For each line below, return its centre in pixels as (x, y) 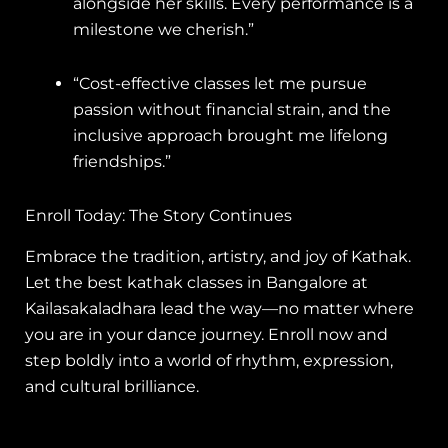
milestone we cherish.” (163, 30)
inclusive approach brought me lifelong (230, 136)
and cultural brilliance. (112, 386)
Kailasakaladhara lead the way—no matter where (219, 308)
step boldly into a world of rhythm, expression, (209, 360)
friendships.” (122, 162)
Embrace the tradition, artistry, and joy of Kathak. (218, 256)
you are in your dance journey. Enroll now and (206, 334)
